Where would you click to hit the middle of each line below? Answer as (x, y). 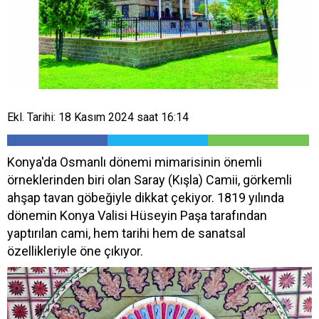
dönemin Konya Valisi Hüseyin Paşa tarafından (137, 215)
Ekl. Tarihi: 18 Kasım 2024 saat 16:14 (98, 117)
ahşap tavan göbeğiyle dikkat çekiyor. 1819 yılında (146, 197)
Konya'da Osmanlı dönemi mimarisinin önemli (135, 162)
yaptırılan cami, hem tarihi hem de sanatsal (126, 233)
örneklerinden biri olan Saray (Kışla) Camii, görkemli (150, 179)
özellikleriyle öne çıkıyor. (75, 251)
